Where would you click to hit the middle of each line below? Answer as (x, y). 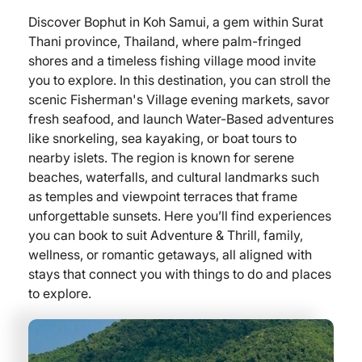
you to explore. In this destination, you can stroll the (179, 80)
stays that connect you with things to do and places (180, 274)
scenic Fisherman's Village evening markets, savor (179, 99)
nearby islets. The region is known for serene (161, 158)
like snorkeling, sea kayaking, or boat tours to (162, 138)
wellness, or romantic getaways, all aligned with (170, 255)
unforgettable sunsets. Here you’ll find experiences (180, 216)
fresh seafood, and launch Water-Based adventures (181, 119)
